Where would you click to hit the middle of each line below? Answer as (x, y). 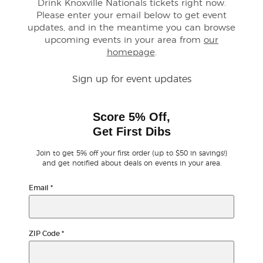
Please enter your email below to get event (131, 16)
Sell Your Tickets (46, 151)
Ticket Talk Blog (45, 90)
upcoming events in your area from (124, 40)
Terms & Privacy (45, 182)
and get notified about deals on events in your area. (131, 163)
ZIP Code (45, 233)
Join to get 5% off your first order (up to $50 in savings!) (131, 153)
